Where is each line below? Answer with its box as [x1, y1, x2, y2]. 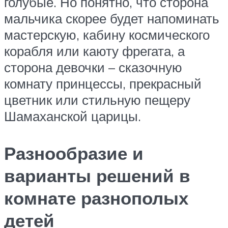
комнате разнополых [4, 186, 188, 209]
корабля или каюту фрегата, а [4, 42, 185, 59]
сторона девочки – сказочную [4, 59, 182, 75]
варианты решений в [4, 164, 190, 187]
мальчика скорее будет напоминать [4, 10, 219, 26]
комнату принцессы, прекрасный [4, 75, 202, 92]
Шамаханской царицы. [4, 107, 141, 124]
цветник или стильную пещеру [4, 91, 190, 108]
